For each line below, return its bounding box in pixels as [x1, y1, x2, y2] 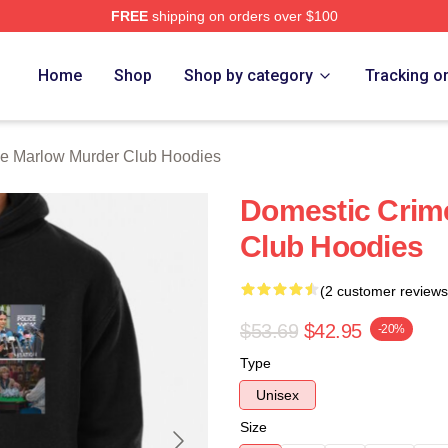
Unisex [256, 387, 299, 403]
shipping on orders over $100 [147, 8, 338, 24]
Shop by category [184, 66, 314, 85]
